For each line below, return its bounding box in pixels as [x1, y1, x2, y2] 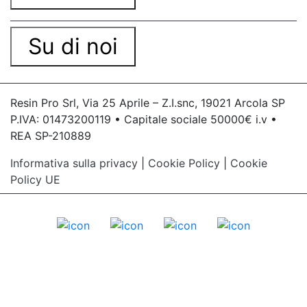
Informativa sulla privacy [10, 156, 141, 171]
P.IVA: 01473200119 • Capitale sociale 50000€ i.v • [10, 112, 277, 127]
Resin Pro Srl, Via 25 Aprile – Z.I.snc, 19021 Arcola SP [10, 96, 285, 110]
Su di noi [28, 33, 118, 60]
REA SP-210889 [10, 129, 91, 143]
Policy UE [10, 173, 60, 187]
